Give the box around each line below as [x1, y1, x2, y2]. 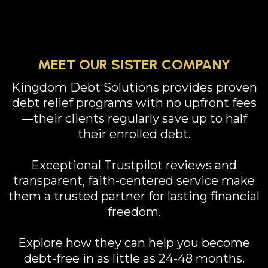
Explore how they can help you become [18, 236, 250, 250]
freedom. [107, 205, 161, 219]
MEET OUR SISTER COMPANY [38, 56, 230, 73]
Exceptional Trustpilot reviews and [31, 158, 237, 172]
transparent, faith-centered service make [13, 173, 255, 188]
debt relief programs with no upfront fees [11, 96, 257, 110]
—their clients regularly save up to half [21, 111, 247, 126]
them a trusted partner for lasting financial [8, 189, 260, 203]
